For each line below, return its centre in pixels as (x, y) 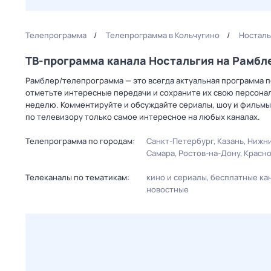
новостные (168, 189)
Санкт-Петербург (180, 141)
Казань (230, 141)
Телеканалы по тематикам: (77, 177)
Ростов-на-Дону (209, 153)
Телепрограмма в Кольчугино (163, 35)
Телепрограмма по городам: (80, 141)
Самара (161, 153)
